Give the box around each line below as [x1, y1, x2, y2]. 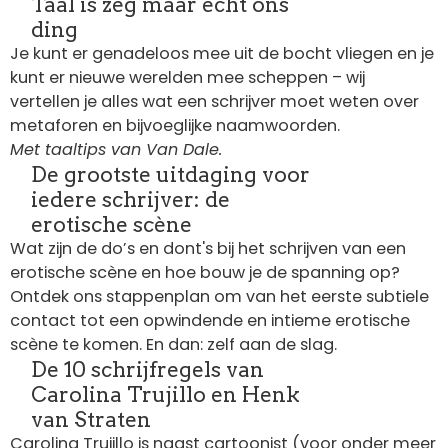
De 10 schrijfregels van [31, 356, 264, 382]
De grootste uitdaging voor [31, 161, 310, 187]
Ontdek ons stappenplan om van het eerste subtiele [10, 284, 429, 308]
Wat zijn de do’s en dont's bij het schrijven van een [10, 236, 406, 260]
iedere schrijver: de [31, 186, 230, 212]
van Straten [31, 406, 151, 432]
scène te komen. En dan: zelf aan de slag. [10, 332, 337, 356]
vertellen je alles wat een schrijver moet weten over [10, 89, 419, 113]
